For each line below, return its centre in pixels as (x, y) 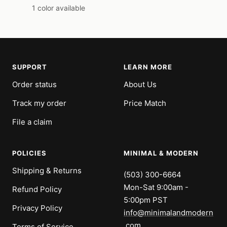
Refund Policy (37, 189)
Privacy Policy (37, 208)
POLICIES (29, 153)
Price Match (145, 103)
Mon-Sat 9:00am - (156, 187)
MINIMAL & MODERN (161, 153)
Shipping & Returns (47, 171)
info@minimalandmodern (168, 213)
